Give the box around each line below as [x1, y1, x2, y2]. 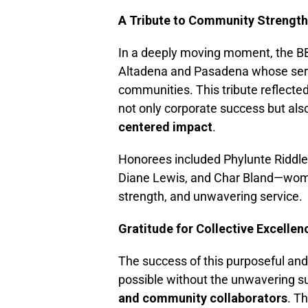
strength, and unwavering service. [118, 189, 302, 204]
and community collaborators [118, 291, 287, 306]
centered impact [118, 120, 212, 135]
